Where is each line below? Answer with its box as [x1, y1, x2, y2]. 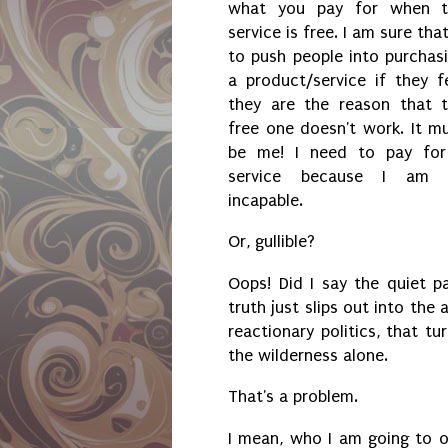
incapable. [228, 190, 303, 210]
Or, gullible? [228, 232, 320, 252]
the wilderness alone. [228, 345, 393, 365]
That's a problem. [228, 387, 363, 407]
